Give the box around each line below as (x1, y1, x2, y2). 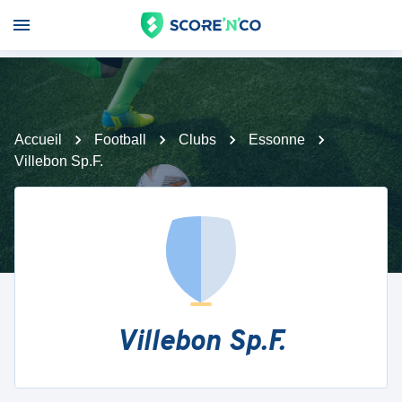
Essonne (249, 132, 305, 147)
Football (94, 132, 146, 147)
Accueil (14, 132, 62, 147)
